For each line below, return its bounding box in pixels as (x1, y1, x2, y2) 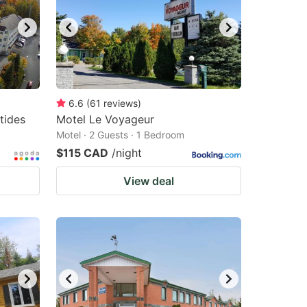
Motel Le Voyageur (56, 112, 154, 126)
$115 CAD (56, 146, 108, 160)
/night (112, 146, 142, 160)
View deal (123, 174, 174, 188)
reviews (103, 97, 138, 109)
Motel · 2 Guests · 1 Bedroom (56, 129, 184, 140)
